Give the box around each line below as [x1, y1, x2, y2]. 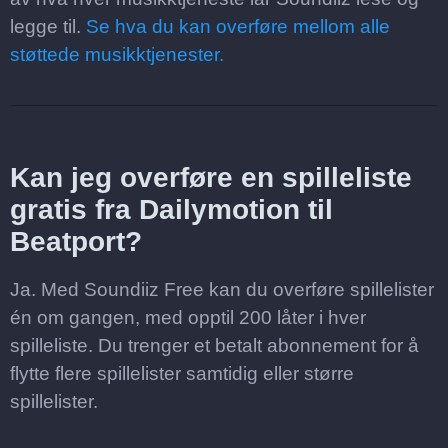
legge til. [10, 16, 86, 37]
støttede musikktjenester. [10, 44, 224, 65]
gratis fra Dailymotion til [10, 194, 333, 225]
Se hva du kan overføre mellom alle [86, 16, 390, 37]
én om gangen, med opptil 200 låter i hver [10, 307, 366, 328]
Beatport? [10, 226, 142, 257]
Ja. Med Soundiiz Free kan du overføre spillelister [10, 279, 434, 300]
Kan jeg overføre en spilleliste [10, 162, 412, 193]
